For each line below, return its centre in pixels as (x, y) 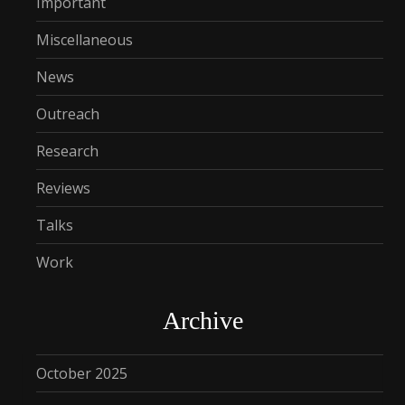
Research (67, 151)
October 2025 (82, 374)
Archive (202, 321)
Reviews (63, 188)
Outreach (68, 114)
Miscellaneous (85, 40)
